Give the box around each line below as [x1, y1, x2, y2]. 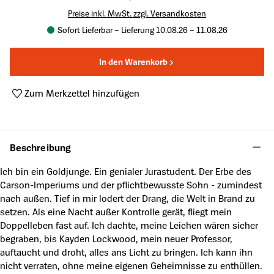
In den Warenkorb [98, 56, 168, 67]
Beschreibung [10, 141, 71, 154]
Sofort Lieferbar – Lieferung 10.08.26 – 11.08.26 [57, 24, 228, 35]
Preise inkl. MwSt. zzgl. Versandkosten [68, 8, 206, 18]
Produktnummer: [9, 100, 86, 113]
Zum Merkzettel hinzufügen [24, 87, 139, 99]
